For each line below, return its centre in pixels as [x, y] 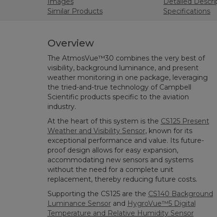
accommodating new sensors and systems [120, 160]
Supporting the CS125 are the [98, 194]
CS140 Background [180, 194]
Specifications [187, 11]
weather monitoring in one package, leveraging [127, 77]
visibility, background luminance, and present [123, 68]
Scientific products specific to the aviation [118, 97]
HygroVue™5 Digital [161, 203]
